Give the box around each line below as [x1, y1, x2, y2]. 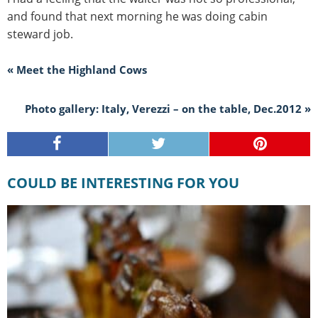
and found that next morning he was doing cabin [7, 8, 268, 24]
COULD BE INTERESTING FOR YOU [16, 172, 239, 192]
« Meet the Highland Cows [7, 62, 147, 77]
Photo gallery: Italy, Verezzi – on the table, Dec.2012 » [25, 101, 311, 116]
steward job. [7, 26, 73, 42]
